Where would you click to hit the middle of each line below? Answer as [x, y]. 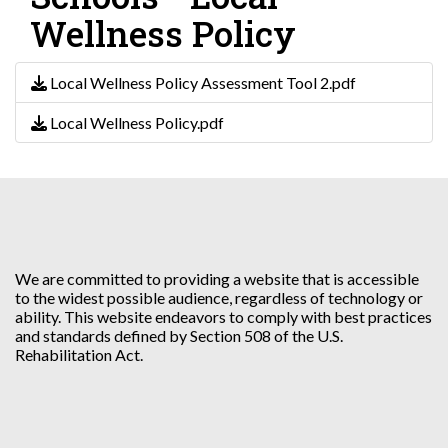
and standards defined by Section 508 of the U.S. [179, 336]
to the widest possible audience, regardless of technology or [219, 298]
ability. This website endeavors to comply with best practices [223, 317]
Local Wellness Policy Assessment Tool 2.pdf [201, 83]
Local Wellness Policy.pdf [135, 123]
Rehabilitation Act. [79, 355]
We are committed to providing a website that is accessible [217, 279]
